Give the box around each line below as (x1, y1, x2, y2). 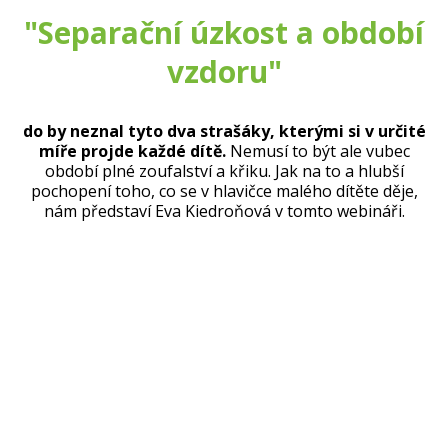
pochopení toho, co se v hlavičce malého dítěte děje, (30, 180, 418, 203)
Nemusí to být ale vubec (225, 140, 410, 163)
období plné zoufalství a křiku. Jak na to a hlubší (44, 160, 404, 183)
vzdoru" (166, 51, 282, 93)
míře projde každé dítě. (38, 140, 226, 163)
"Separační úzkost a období (24, 12, 424, 54)
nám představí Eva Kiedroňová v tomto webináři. (43, 200, 405, 223)
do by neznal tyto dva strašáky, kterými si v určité (22, 120, 426, 143)
